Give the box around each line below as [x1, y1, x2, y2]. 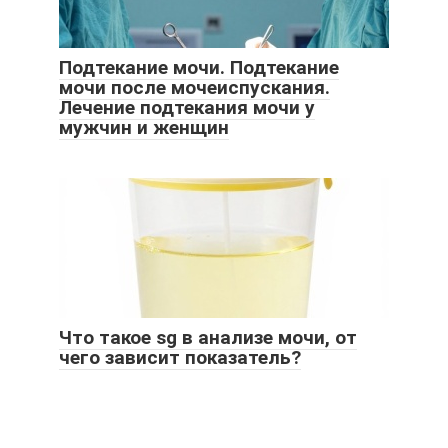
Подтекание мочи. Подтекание [59, 56, 339, 80]
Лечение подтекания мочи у [59, 96, 315, 120]
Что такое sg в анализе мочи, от [59, 326, 357, 350]
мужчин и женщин [59, 116, 229, 140]
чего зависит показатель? [59, 346, 301, 370]
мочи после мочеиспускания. [59, 76, 330, 100]
